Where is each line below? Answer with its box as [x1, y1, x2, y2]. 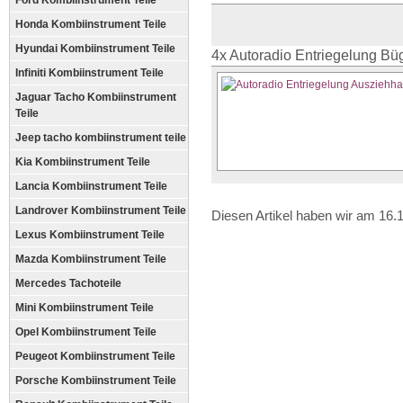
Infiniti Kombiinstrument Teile [15, 67, 164, 79]
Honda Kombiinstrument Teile [15, 18, 166, 31]
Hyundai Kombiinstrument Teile [15, 42, 175, 55]
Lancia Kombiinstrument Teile [15, 180, 167, 193]
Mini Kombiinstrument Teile [15, 301, 154, 314]
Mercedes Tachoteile [15, 277, 121, 290]
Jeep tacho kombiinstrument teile [15, 131, 186, 144]
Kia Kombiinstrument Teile [15, 156, 150, 168]
